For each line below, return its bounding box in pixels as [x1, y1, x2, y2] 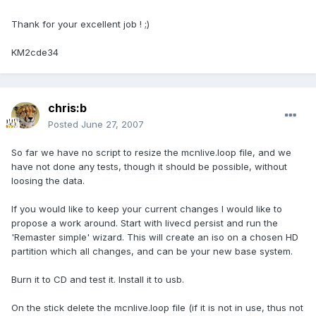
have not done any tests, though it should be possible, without [11, 161, 287, 173]
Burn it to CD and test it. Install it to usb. [11, 274, 184, 286]
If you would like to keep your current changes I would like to [11, 203, 282, 215]
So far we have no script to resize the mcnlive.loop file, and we [11, 147, 291, 159]
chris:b [48, 101, 87, 116]
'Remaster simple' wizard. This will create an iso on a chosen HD [11, 231, 298, 243]
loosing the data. [11, 175, 85, 187]
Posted [48, 119, 81, 130]
